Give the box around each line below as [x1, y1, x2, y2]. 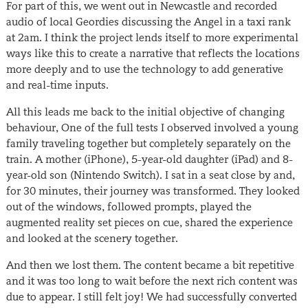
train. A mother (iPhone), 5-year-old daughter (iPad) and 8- [5, 153, 293, 166]
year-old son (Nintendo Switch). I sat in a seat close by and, [5, 168, 295, 182]
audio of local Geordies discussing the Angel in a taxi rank [5, 15, 291, 29]
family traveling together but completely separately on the [5, 137, 291, 151]
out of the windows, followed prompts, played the [5, 200, 252, 214]
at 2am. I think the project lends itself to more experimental [5, 31, 298, 45]
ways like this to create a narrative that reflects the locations [5, 47, 300, 60]
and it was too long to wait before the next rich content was [5, 274, 298, 287]
